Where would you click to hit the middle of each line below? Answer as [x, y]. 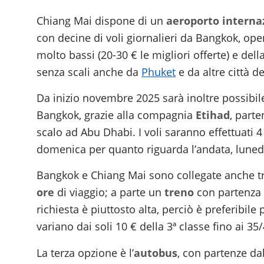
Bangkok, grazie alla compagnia [116, 115]
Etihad [213, 115]
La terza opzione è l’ [85, 253]
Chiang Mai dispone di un [101, 20]
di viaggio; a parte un [109, 192]
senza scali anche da [89, 72]
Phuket [159, 72]
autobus [156, 253]
